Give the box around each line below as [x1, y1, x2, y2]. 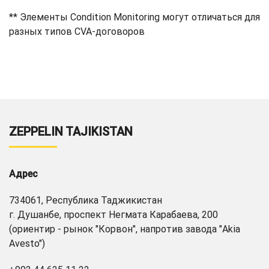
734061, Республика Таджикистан [9, 195, 162, 206]
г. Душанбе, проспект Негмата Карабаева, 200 [9, 209, 218, 220]
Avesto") [9, 238, 45, 249]
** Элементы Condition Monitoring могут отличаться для [9, 11, 260, 23]
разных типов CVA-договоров [9, 25, 145, 37]
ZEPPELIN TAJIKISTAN [9, 124, 133, 139]
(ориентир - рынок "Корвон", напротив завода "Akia [9, 223, 240, 235]
